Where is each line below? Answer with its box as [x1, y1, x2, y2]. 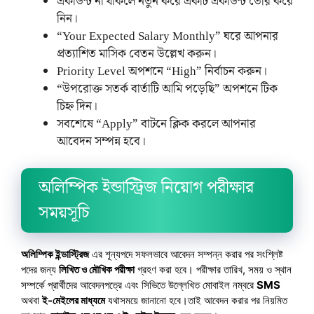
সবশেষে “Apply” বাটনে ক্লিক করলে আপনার [57, 114, 256, 134]
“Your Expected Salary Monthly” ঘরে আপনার [57, 26, 278, 46]
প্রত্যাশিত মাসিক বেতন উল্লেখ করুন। [57, 43, 217, 64]
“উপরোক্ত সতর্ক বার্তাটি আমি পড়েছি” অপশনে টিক [57, 78, 278, 99]
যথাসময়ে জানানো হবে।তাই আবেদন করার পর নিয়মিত [105, 294, 287, 308]
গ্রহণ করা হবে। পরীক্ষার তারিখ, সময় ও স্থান [135, 263, 292, 277]
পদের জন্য [21, 263, 59, 277]
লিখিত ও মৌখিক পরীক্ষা [59, 263, 135, 277]
